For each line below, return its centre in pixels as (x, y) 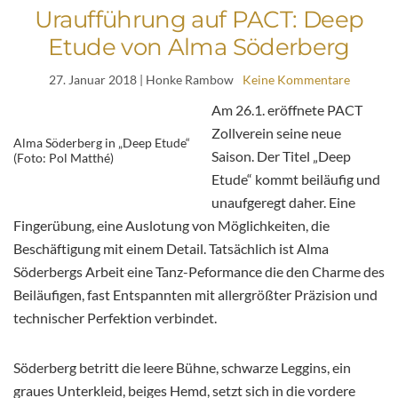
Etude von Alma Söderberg (199, 47)
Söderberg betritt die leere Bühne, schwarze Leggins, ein (182, 367)
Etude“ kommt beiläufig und (296, 179)
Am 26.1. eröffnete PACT (287, 109)
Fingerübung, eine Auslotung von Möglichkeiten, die (171, 225)
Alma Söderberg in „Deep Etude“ (102, 142)
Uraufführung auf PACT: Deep (199, 19)
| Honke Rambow (185, 79)
